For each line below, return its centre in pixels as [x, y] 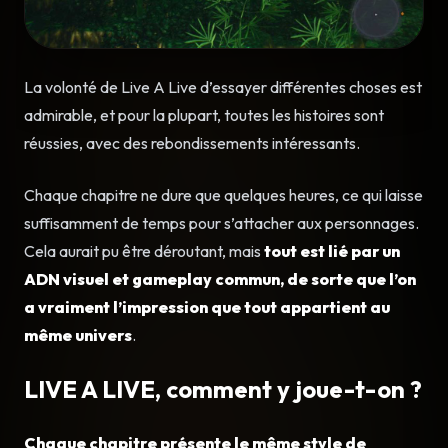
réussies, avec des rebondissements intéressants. [192, 142]
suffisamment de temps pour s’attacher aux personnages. [221, 222]
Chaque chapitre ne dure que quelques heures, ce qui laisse [223, 194]
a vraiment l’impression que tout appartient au [207, 306]
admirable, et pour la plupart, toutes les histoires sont [204, 114]
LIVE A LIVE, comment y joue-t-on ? [223, 388]
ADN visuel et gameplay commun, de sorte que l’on [220, 278]
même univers [78, 334]
